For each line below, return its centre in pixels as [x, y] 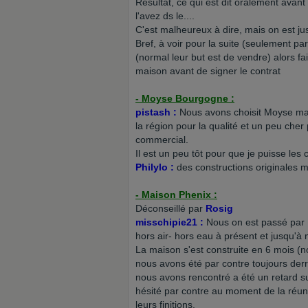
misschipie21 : [169, 222]
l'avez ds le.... [165, 16]
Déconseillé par [170, 208]
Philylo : [155, 167]
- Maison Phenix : [176, 195]
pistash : [157, 112]
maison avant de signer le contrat [208, 71]
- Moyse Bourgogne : [185, 98]
